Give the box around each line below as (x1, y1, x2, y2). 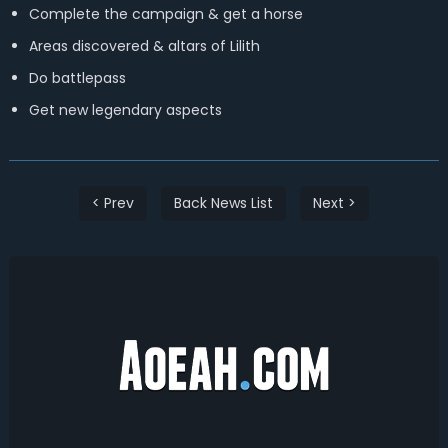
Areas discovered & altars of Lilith (28, 36, 260, 56)
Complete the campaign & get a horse (28, 4, 303, 24)
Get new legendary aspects (28, 100, 222, 120)
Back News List (173, 193, 273, 213)
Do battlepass (28, 68, 126, 88)
